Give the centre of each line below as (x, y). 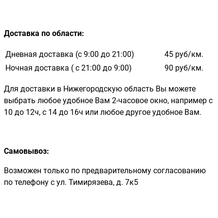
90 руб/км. (184, 68)
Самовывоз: (27, 151)
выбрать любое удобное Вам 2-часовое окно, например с (108, 100)
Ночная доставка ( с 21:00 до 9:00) (69, 68)
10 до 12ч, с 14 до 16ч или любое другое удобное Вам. (103, 112)
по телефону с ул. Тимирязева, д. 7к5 (71, 182)
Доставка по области (43, 33)
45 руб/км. (184, 54)
